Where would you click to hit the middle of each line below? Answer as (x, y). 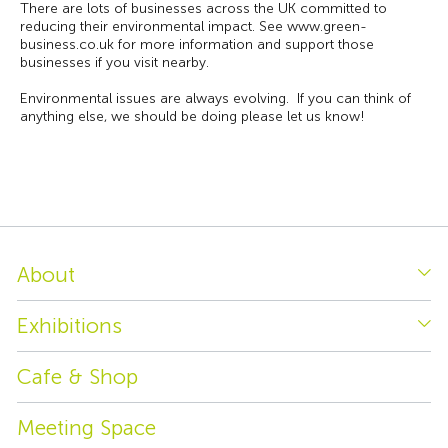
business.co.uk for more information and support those (197, 44)
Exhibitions (69, 325)
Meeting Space (86, 427)
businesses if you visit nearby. (114, 62)
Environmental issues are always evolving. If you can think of (215, 98)
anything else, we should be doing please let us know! (192, 116)
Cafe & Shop (77, 376)
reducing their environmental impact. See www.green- (193, 26)
